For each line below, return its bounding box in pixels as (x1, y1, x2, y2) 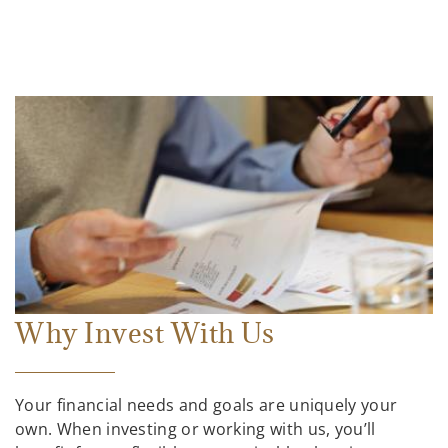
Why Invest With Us (15, 315, 275, 352)
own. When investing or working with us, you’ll (15, 418, 376, 441)
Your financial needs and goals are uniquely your (15, 394, 398, 417)
